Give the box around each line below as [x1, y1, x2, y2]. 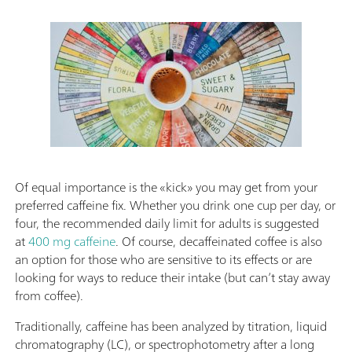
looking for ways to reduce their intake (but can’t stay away [15, 266, 330, 288]
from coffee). [15, 284, 83, 306]
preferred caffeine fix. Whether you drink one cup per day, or [15, 193, 335, 216]
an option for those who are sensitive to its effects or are [15, 247, 312, 270]
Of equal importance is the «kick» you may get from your [15, 175, 317, 198]
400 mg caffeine [28, 229, 115, 252]
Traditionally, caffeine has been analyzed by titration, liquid [15, 314, 327, 337]
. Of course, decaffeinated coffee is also [115, 229, 322, 252]
